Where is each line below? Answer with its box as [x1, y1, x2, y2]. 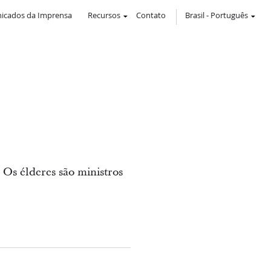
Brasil [185, 10, 204, 21]
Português [211, 10, 248, 21]
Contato [136, 10, 166, 21]
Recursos [88, 10, 120, 21]
